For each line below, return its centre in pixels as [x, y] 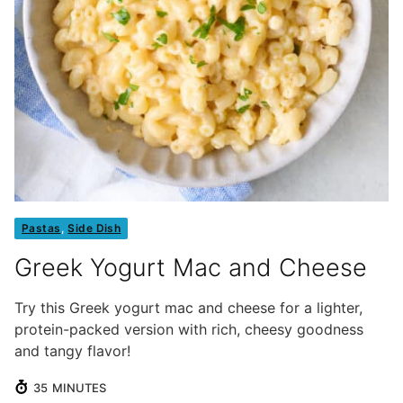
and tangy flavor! [72, 351]
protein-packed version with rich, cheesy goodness [189, 330]
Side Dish [94, 228]
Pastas [41, 228]
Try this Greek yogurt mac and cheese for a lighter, [188, 308]
